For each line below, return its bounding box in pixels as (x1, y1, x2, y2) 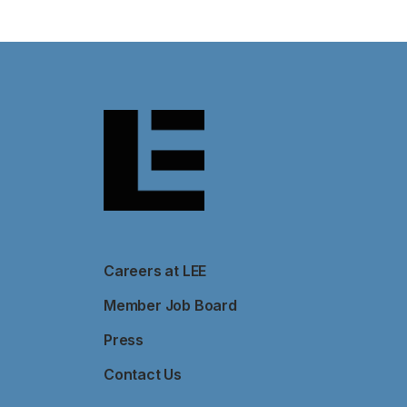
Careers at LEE (104, 262, 207, 280)
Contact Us (104, 365, 182, 383)
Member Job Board (104, 296, 237, 314)
